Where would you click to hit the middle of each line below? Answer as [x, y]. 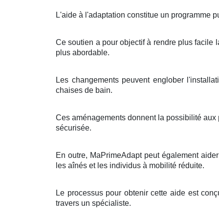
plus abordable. [83, 52]
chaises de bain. [84, 90]
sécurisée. [74, 128]
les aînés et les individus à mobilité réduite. [130, 165]
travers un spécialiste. [93, 203]
